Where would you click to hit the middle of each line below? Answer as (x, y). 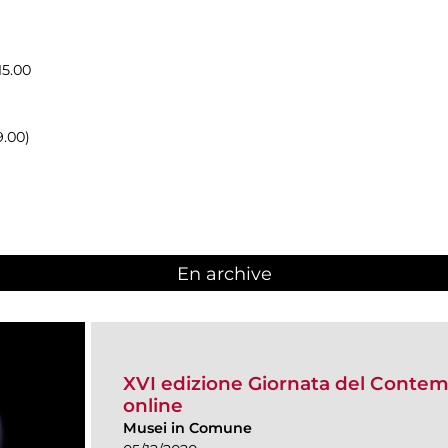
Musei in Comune (187, 428)
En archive (224, 273)
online (153, 406)
